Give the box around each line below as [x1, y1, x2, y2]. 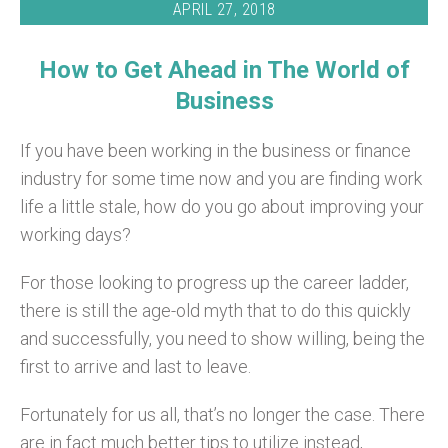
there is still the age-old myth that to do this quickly [20, 299, 411, 321]
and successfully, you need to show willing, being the [20, 327, 425, 349]
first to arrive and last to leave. [20, 355, 251, 377]
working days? [20, 223, 131, 245]
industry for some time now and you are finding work [20, 167, 422, 189]
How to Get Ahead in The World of [38, 55, 410, 84]
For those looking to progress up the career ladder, [20, 271, 409, 293]
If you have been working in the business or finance [20, 139, 411, 161]
